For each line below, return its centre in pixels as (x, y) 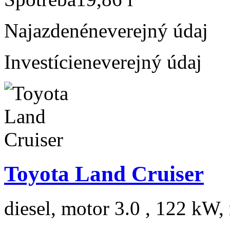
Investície (43, 62)
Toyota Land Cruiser (104, 174)
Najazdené (46, 30)
